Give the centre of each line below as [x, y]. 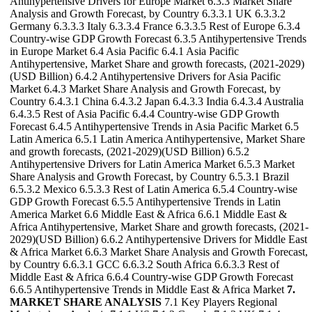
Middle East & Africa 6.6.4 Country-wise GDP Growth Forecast [151, 277]
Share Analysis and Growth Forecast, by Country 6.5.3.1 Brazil [149, 177]
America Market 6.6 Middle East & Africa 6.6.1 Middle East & [148, 214]
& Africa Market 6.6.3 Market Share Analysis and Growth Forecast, [159, 252]
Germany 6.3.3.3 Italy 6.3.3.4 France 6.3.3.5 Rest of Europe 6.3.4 [155, 26]
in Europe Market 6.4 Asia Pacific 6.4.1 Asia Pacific [124, 52]
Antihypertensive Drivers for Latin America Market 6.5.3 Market [152, 164]
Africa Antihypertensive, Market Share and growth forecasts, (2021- [159, 227]
